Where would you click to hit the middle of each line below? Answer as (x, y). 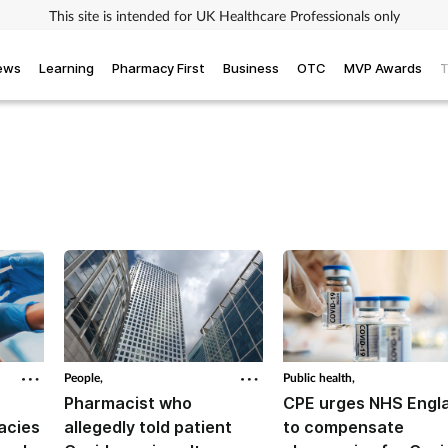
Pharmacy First (158, 67)
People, (83, 378)
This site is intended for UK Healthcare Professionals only (224, 15)
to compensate (344, 427)
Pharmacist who (128, 403)
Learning (66, 67)
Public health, (319, 378)
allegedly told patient (148, 427)
